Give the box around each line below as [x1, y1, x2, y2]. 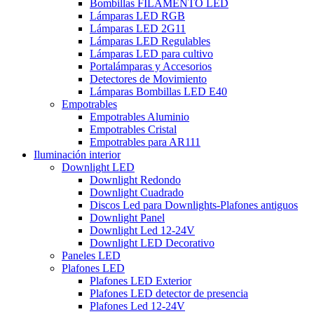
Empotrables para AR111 [90, 135, 200, 148]
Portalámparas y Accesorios [90, 60, 212, 72]
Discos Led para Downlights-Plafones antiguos [90, 198, 298, 211]
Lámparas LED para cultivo [90, 47, 213, 60]
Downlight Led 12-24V [90, 224, 195, 236]
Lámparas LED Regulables [90, 34, 210, 47]
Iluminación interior [34, 148, 121, 161]
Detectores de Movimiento [90, 72, 207, 85]
